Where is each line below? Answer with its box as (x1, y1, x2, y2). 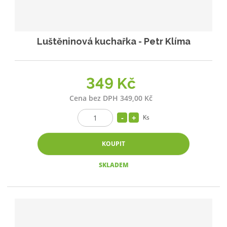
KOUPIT (102, 139, 125, 148)
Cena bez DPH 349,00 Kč (69, 93, 153, 103)
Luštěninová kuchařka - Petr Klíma (36, 36, 191, 47)
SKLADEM (98, 160, 129, 169)
